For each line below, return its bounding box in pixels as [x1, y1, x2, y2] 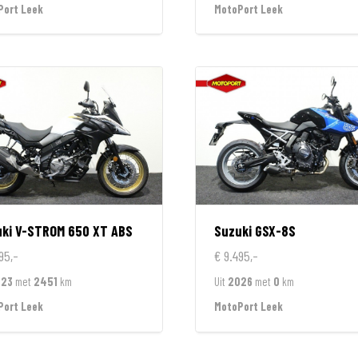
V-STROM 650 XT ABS [14, 222, 133, 241]
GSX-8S [254, 222, 296, 241]
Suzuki [213, 222, 252, 241]
